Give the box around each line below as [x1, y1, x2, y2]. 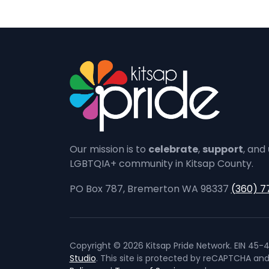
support [202, 142, 243, 157]
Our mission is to [69, 142, 148, 157]
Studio [69, 252, 96, 264]
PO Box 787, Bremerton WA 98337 [69, 182, 231, 196]
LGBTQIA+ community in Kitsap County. [69, 157, 253, 171]
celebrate [148, 142, 198, 157]
